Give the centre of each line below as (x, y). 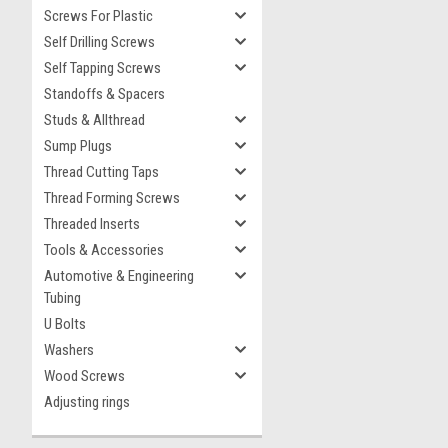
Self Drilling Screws (99, 42)
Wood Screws (84, 376)
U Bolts (65, 324)
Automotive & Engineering (119, 276)
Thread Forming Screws (112, 198)
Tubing (62, 298)
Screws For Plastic (98, 16)
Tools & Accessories (104, 250)
